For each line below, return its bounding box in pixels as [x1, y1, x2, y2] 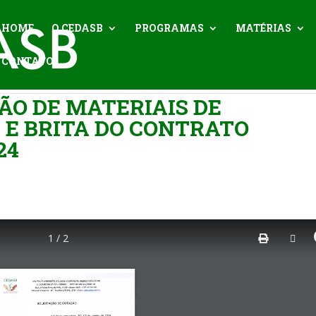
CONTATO [1, 54, 54, 68]
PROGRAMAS [135, 21, 205, 35]
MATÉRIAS [236, 21, 292, 35]
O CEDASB [51, 21, 104, 35]
